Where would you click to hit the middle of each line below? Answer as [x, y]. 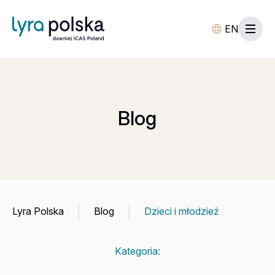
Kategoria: [137, 251]
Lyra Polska [38, 211]
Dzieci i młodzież [182, 211]
